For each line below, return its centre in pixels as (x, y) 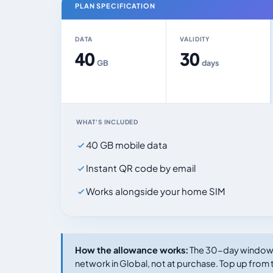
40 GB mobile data (127, 145)
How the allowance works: (132, 250)
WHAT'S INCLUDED (107, 122)
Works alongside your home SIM (156, 191)
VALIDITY (195, 39)
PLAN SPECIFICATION (115, 6)
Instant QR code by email (141, 168)
